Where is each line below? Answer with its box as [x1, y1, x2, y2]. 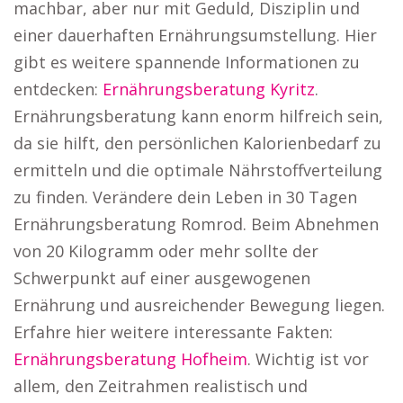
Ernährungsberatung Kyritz [103, 78, 315, 100]
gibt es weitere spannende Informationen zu [13, 51, 360, 73]
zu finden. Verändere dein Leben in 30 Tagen [13, 186, 357, 208]
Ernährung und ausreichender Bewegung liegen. [13, 294, 385, 316]
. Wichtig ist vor [247, 348, 369, 370]
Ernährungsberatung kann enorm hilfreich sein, [13, 105, 383, 127]
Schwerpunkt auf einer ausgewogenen [13, 267, 310, 289]
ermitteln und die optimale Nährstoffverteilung [13, 159, 382, 181]
